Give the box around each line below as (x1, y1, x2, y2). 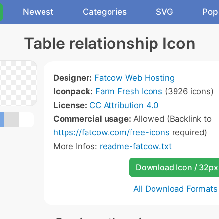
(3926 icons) (162, 87, 214, 96)
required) (170, 128, 207, 137)
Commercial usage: (53, 114, 131, 124)
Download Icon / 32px (135, 162, 218, 172)
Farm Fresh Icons (95, 87, 162, 96)
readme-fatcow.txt (100, 141, 172, 151)
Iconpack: (53, 87, 93, 96)
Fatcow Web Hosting (94, 73, 175, 83)
